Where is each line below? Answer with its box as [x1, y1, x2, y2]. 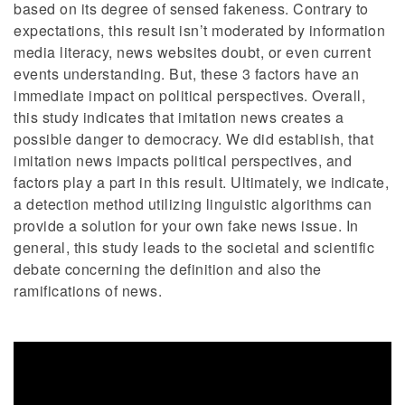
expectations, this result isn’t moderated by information [14, 19, 385, 41]
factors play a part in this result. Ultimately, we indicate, [14, 171, 389, 193]
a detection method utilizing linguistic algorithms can [14, 193, 372, 214]
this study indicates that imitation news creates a [14, 106, 344, 127]
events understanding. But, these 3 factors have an [14, 62, 359, 84]
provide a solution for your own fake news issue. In [14, 214, 359, 236]
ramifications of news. [14, 279, 162, 301]
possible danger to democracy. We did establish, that [14, 127, 373, 149]
